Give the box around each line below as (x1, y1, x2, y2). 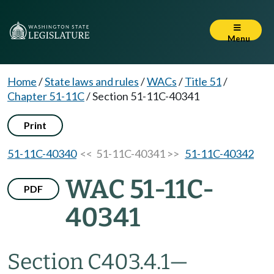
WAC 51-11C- (65, 174, 214, 205)
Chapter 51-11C (7, 89, 84, 103)
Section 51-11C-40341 (92, 89, 199, 103)
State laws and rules (45, 75, 139, 88)
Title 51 (185, 75, 221, 88)
